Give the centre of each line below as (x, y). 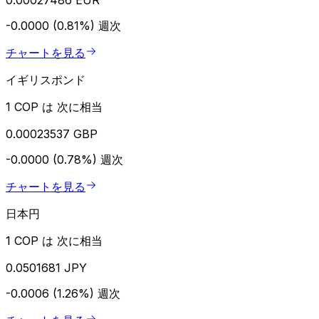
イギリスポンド (46, 79)
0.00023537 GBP (52, 134)
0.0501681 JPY (46, 267)
